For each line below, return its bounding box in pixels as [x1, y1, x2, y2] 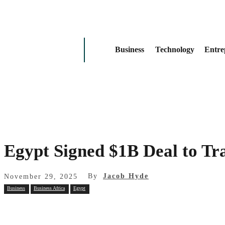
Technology [155, 45, 194, 54]
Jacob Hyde [103, 172, 149, 180]
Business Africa [34, 185, 65, 191]
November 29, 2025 [4, 172, 78, 180]
